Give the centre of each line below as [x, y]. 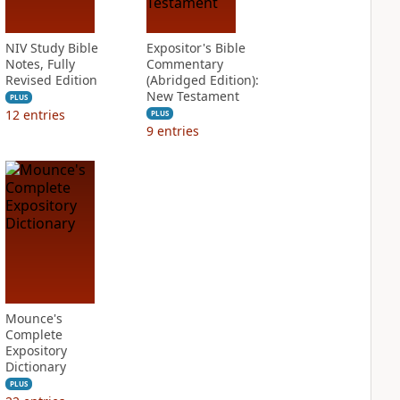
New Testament [192, 96]
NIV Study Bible [51, 48]
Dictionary [35, 367]
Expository [36, 350]
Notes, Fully [40, 64]
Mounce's [33, 318]
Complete [33, 334]
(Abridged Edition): [202, 80]
